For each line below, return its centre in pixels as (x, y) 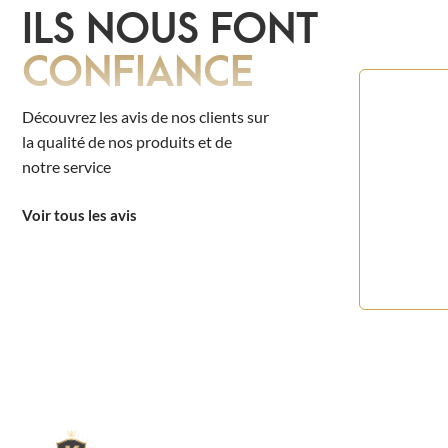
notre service (66, 167)
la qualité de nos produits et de (127, 142)
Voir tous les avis (79, 215)
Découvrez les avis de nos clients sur (145, 117)
